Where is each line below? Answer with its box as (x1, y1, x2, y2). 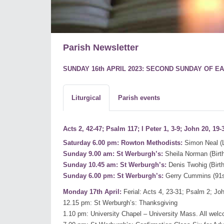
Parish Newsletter (63, 42, 138, 53)
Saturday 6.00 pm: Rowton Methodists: (63, 139, 182, 147)
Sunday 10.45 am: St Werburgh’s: (63, 161, 166, 169)
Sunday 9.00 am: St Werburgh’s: (63, 150, 163, 158)
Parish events (118, 94, 160, 102)
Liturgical (71, 94, 101, 102)
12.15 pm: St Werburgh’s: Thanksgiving (63, 199, 177, 207)
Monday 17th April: (63, 188, 121, 196)
